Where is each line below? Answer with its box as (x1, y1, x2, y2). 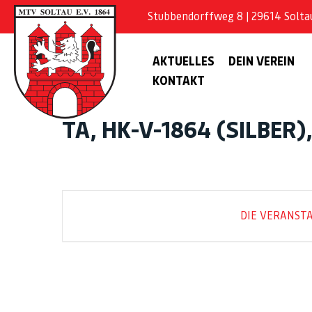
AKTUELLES (152, 54, 214, 68)
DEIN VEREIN (228, 54, 295, 68)
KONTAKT (152, 74, 205, 88)
